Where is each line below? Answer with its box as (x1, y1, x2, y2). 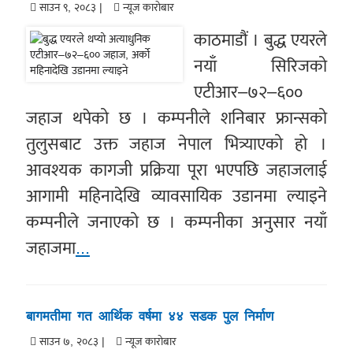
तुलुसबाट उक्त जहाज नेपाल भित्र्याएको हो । (25, 134, 328, 154)
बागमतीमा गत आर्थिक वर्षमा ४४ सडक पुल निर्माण (25, 309, 273, 325)
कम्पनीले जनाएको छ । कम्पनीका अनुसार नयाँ (25, 212, 328, 232)
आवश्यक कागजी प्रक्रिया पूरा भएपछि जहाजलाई (25, 160, 328, 180)
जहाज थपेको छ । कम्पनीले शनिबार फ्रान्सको (25, 108, 328, 128)
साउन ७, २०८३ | (35, 335, 105, 348)
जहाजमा (25, 238, 76, 258)
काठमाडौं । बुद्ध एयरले (193, 30, 328, 50)
